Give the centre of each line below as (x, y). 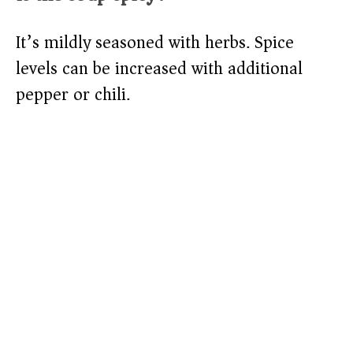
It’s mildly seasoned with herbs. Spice (155, 43)
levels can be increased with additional (159, 69)
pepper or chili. (73, 95)
